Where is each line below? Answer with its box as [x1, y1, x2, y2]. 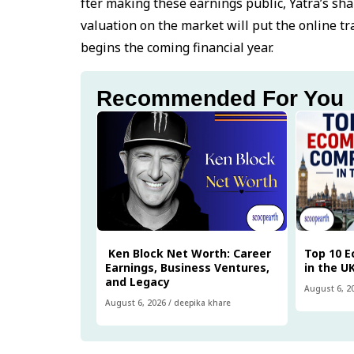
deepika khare [174, 296, 231, 308]
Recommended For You [96, 85, 344, 111]
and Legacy [105, 273, 173, 289]
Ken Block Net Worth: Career [105, 245, 271, 261]
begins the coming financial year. [81, 38, 273, 56]
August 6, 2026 [105, 296, 166, 308]
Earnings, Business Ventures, [105, 259, 269, 275]
